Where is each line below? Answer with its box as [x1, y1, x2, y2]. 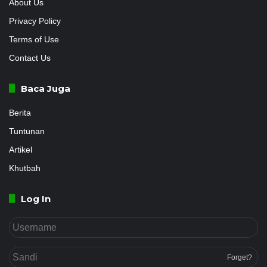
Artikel [9, 145, 32, 154]
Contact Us [9, 53, 51, 63]
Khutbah [9, 163, 41, 173]
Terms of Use [9, 35, 59, 44]
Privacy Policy [9, 16, 61, 26]
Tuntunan [9, 126, 45, 136]
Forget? [227, 253, 252, 262]
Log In [21, 193, 51, 204]
